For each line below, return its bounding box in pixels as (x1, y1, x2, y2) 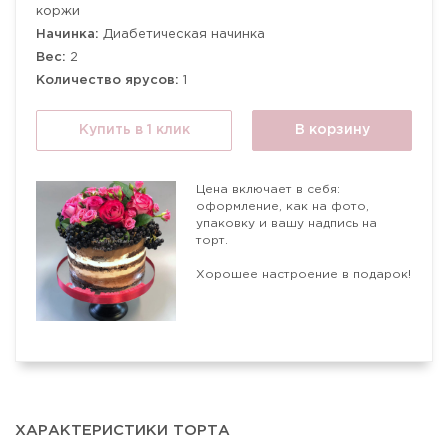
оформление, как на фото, (196, 201, 369, 212)
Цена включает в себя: (196, 184, 340, 195)
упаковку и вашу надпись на (196, 218, 377, 229)
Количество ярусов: (36, 75, 179, 86)
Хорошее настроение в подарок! (196, 269, 411, 280)
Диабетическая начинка (103, 29, 265, 40)
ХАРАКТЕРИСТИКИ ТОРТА (15, 424, 230, 437)
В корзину (294, 124, 370, 136)
